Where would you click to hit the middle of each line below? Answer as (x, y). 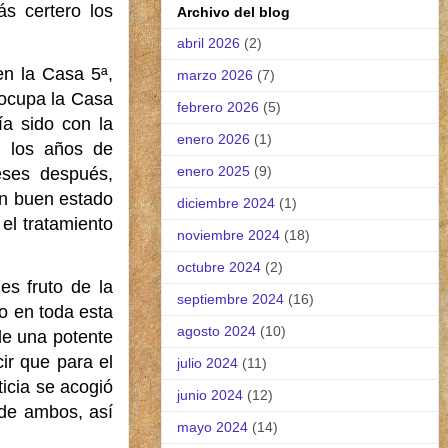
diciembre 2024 (226, 202)
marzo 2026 (215, 74)
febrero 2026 (218, 106)
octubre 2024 (219, 266)
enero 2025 (213, 170)
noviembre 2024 (228, 234)
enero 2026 (213, 138)
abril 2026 (208, 42)
